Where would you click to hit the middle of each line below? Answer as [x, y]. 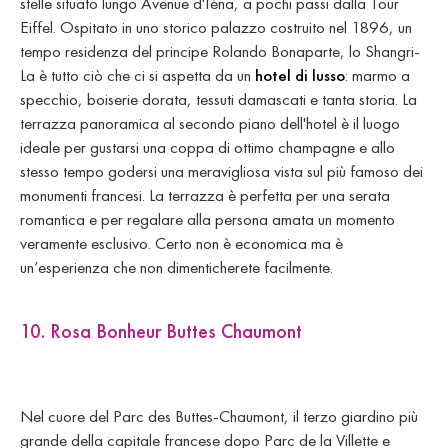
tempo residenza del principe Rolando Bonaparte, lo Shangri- [220, 50]
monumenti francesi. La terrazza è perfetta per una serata [205, 194]
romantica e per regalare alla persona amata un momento [207, 218]
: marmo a [377, 74]
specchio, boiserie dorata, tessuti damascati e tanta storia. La [218, 98]
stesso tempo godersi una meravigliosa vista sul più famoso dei [221, 170]
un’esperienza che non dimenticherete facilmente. [176, 266]
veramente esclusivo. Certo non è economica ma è [181, 242]
